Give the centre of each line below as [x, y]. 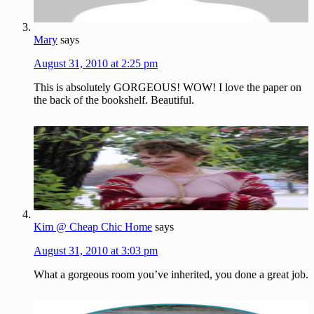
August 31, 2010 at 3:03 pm [96, 251]
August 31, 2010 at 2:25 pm [96, 63]
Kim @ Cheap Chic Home [93, 227]
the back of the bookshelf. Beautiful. [114, 100]
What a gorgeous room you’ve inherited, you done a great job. [171, 275]
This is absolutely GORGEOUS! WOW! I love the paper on [168, 87]
